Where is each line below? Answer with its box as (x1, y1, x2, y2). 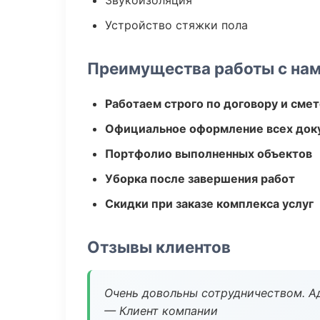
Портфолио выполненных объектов (105, 146, 312, 161)
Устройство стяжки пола (105, 18, 248, 32)
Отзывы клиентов (87, 237, 231, 256)
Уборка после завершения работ (105, 171, 295, 186)
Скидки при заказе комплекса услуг (105, 196, 314, 211)
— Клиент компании (104, 304, 218, 318)
